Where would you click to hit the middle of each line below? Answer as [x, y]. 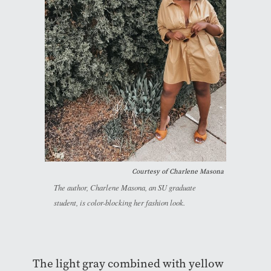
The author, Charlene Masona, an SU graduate [125, 187]
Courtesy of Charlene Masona [178, 171]
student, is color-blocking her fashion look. [119, 202]
